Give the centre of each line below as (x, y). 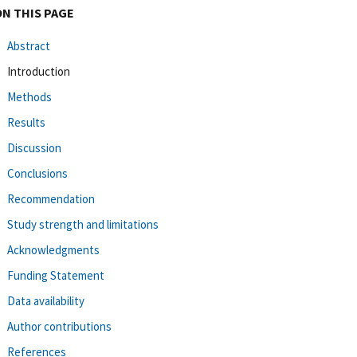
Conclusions (37, 173)
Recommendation (51, 198)
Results (26, 122)
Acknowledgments (53, 249)
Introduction (39, 71)
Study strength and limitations (83, 224)
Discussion (34, 147)
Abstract (29, 45)
